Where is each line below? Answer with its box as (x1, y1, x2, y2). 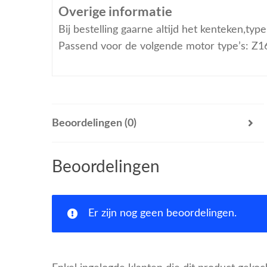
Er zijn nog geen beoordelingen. (88, 208, 237, 219)
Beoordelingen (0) (51, 117, 136, 128)
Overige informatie (58, 3, 172, 20)
